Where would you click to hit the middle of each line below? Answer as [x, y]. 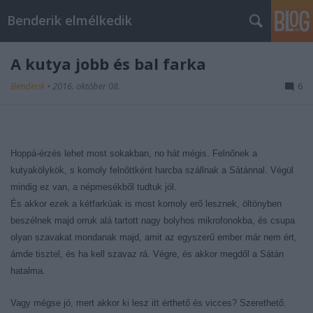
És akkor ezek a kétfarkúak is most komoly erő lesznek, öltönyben [146, 204]
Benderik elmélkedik [70, 20]
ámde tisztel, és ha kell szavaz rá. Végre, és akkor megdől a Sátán [147, 254]
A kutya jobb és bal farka [108, 64]
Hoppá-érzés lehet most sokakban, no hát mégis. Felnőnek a [134, 153]
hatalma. [28, 271]
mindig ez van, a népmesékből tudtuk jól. [94, 187]
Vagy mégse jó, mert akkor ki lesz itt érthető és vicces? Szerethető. [148, 303]
